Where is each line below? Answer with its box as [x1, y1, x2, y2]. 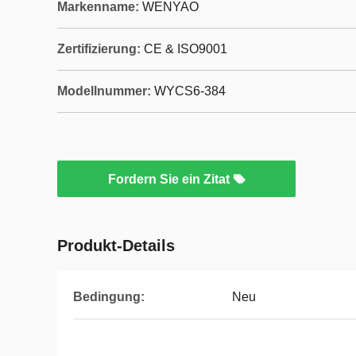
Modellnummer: [57, 84, 151, 98]
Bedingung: [73, 290, 145, 304]
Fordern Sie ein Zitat [107, 172, 233, 186]
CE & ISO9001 [144, 42, 227, 56]
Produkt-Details [57, 237, 175, 254]
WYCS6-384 [154, 84, 226, 98]
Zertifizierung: [57, 42, 141, 56]
